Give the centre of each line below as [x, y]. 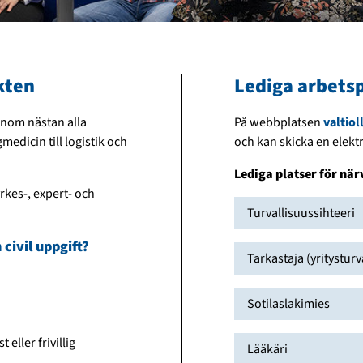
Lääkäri [267, 350]
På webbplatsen [279, 123]
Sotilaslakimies [288, 304]
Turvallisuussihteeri [301, 214]
